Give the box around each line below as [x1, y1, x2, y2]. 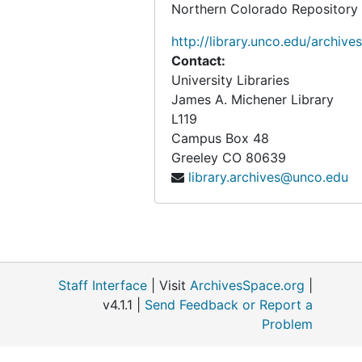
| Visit [147, 277, 190, 293]
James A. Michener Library [171, 91, 334, 107]
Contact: [171, 53, 225, 69]
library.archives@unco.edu [188, 169, 348, 185]
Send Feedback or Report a [145, 297, 313, 313]
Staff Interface [58, 277, 147, 293]
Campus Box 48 [171, 130, 269, 146]
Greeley [171, 149, 218, 166]
